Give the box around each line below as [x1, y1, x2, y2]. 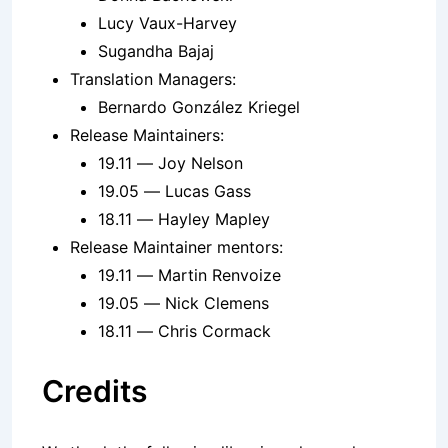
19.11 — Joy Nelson [98, 153, 243, 174]
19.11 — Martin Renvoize [98, 265, 281, 286]
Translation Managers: [70, 69, 236, 90]
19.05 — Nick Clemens [98, 293, 269, 314]
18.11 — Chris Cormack [98, 321, 271, 342]
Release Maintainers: [70, 125, 224, 146]
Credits [42, 373, 147, 410]
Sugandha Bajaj [98, 41, 214, 62]
